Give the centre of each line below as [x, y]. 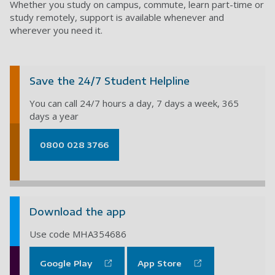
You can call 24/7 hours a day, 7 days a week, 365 [134, 103]
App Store [160, 264]
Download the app [78, 212]
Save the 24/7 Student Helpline [111, 81]
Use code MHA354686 [78, 234]
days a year [54, 116]
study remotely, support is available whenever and [117, 17]
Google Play [66, 264]
